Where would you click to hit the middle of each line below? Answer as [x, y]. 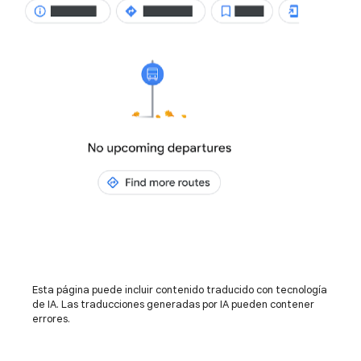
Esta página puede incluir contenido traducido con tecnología [180, 290]
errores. [51, 319]
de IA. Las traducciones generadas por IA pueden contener [173, 304]
